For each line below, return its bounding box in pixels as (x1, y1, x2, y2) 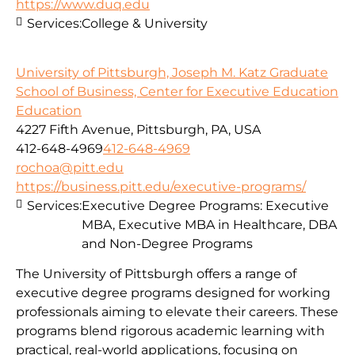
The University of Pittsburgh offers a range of (16, 266, 296, 282)
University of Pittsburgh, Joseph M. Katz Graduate (16, 65, 328, 81)
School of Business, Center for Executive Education (16, 84, 338, 100)
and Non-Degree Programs (82, 236, 253, 252)
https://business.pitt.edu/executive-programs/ (16, 179, 306, 195)
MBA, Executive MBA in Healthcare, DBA (82, 217, 337, 233)
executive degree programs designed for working (16, 285, 330, 301)
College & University (82, 15, 208, 31)
